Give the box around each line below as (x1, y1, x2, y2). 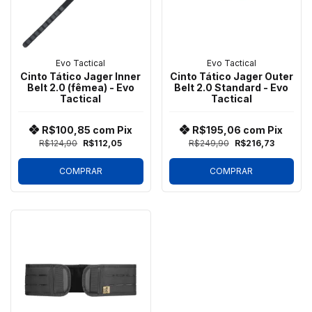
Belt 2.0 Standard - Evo (174, 81, 289, 94)
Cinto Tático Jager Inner (20, 70, 141, 83)
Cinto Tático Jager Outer (169, 70, 293, 83)
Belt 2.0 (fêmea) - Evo (26, 81, 134, 94)
